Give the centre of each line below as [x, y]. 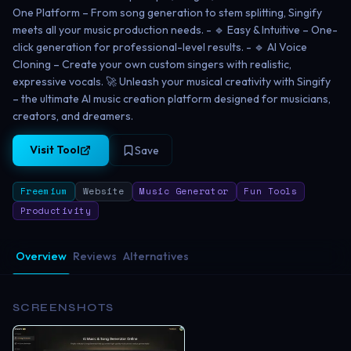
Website [103, 191]
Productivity [56, 210]
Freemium [44, 191]
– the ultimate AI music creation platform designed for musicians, [172, 99]
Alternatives [156, 256]
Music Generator [184, 191]
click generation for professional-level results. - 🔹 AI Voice [160, 47]
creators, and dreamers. [73, 116]
